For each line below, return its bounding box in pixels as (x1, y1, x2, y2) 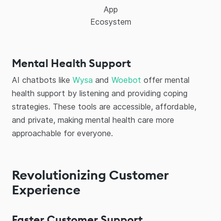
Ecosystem (90, 17, 131, 27)
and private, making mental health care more (12, 115, 174, 125)
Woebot (111, 75, 141, 85)
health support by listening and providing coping (12, 88, 187, 98)
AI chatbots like (12, 75, 73, 85)
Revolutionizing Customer (12, 167, 168, 183)
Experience (12, 182, 80, 198)
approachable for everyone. (12, 128, 113, 138)
